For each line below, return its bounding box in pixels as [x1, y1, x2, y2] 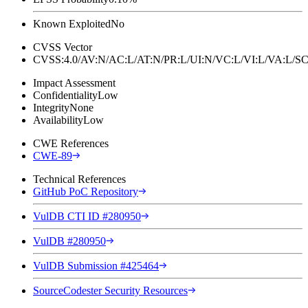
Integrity [33, 101, 69, 113]
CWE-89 [33, 149, 72, 162]
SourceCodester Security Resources [33, 284, 188, 296]
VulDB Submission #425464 [33, 259, 159, 272]
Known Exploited [33, 17, 111, 30]
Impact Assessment [33, 76, 115, 89]
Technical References [33, 173, 126, 185]
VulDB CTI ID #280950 [33, 210, 141, 222]
